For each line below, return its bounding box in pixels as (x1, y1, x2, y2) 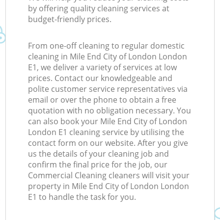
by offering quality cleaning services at (28, 3, 170, 14)
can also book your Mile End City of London (28, 116, 188, 127)
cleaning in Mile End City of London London (28, 51, 188, 62)
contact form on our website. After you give (28, 137, 189, 149)
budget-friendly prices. (28, 14, 112, 25)
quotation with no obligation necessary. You (28, 105, 192, 116)
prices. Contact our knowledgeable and (28, 73, 173, 84)
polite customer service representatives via (28, 83, 188, 95)
